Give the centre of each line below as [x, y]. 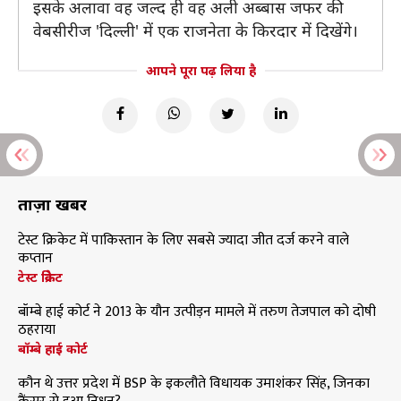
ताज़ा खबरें [52, 204]
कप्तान [35, 258]
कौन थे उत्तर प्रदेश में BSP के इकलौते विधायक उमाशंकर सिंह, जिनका [194, 384]
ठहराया [37, 330]
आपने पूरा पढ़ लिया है [200, 70]
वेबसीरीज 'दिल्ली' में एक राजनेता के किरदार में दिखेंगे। [196, 30]
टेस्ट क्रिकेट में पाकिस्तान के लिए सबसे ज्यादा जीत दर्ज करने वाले [183, 240]
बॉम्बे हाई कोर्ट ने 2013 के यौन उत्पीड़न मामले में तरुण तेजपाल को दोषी [197, 312]
